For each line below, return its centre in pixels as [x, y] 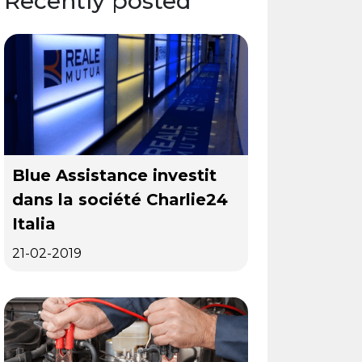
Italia [34, 224]
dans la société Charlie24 [120, 200]
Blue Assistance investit [114, 175]
